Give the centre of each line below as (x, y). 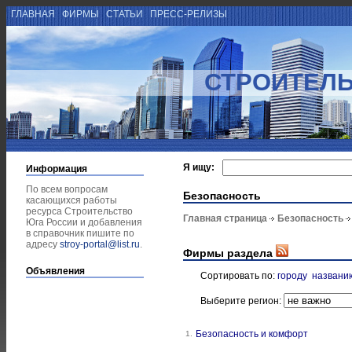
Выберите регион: (242, 301)
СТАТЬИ (125, 14)
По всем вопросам (67, 189)
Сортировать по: (239, 275)
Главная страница (225, 219)
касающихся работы (71, 200)
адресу (43, 244)
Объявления (55, 271)
